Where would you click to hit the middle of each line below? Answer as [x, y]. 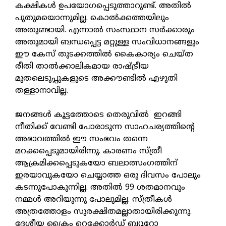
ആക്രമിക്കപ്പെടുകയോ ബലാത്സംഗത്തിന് [96, 164]
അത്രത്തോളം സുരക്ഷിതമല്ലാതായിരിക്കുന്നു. [103, 212]
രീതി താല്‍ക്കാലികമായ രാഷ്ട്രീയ [82, 67]
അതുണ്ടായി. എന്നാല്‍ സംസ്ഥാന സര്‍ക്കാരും [105, 31]
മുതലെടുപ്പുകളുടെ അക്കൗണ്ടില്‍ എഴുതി [96, 79]
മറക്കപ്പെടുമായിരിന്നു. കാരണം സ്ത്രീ [89, 152]
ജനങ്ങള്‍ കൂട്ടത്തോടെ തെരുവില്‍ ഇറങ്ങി [98, 115]
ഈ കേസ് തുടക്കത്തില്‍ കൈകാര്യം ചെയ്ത [104, 55]
